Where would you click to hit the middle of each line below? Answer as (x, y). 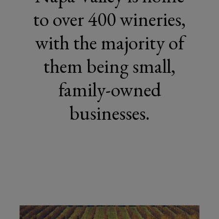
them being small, (109, 66)
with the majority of (109, 43)
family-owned (109, 89)
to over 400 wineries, (109, 19)
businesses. (109, 113)
